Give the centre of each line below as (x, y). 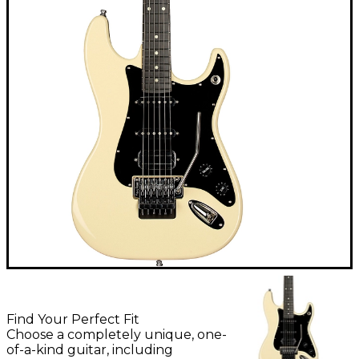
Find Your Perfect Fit (73, 319)
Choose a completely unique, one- (117, 334)
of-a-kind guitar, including (90, 349)
